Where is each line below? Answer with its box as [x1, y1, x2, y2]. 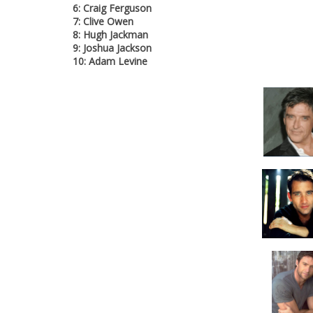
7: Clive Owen [73, 15, 133, 28]
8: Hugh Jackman [73, 28, 148, 41]
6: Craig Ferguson [73, 1, 152, 15]
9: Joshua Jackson [73, 41, 152, 54]
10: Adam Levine [73, 54, 147, 68]
